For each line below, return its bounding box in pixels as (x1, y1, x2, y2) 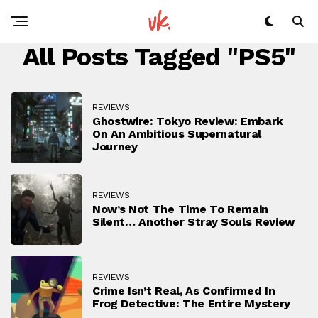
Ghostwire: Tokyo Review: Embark (92, 114, 284, 128)
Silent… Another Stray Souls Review (92, 214, 295, 229)
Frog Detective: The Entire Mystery (92, 296, 291, 310)
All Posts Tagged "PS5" (22, 42, 296, 72)
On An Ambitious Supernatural (92, 126, 262, 141)
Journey (92, 139, 138, 153)
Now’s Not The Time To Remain (92, 202, 269, 216)
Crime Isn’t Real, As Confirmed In (92, 283, 275, 297)
